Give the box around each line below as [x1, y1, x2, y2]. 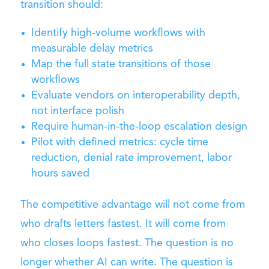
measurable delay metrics [31, 43, 153, 55]
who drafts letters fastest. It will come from [20, 219, 226, 230]
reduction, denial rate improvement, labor [31, 153, 232, 164]
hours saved [31, 168, 89, 180]
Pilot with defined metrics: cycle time [31, 137, 208, 148]
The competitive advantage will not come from [20, 199, 245, 211]
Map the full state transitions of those [31, 59, 211, 70]
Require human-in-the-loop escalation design [31, 121, 247, 133]
